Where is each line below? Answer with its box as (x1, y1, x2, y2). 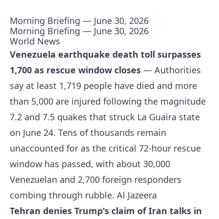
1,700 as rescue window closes (10, 64, 141, 76)
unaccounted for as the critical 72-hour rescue (10, 142, 201, 154)
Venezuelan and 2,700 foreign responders (10, 174, 181, 185)
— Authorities (141, 64, 201, 76)
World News (10, 35, 60, 47)
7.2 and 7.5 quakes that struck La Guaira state (10, 111, 200, 123)
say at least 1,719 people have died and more (10, 80, 197, 91)
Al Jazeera (117, 189, 157, 201)
